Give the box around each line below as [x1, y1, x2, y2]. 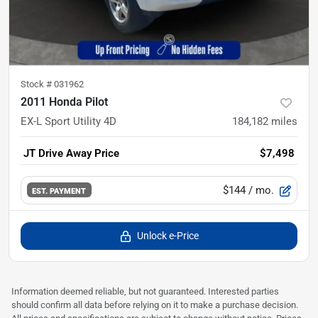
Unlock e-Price [136, 229, 199, 241]
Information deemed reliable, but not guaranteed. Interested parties [11, 285, 279, 297]
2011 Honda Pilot [21, 94, 108, 109]
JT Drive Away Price [23, 146, 119, 160]
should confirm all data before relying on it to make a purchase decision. [11, 299, 298, 310]
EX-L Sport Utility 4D [21, 114, 116, 128]
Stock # [21, 78, 54, 89]
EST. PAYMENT [32, 185, 87, 196]
